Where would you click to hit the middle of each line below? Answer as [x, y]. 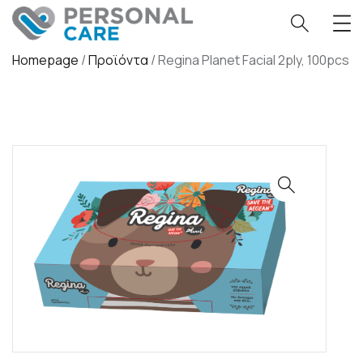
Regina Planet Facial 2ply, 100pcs [254, 60]
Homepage [45, 60]
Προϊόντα [118, 60]
